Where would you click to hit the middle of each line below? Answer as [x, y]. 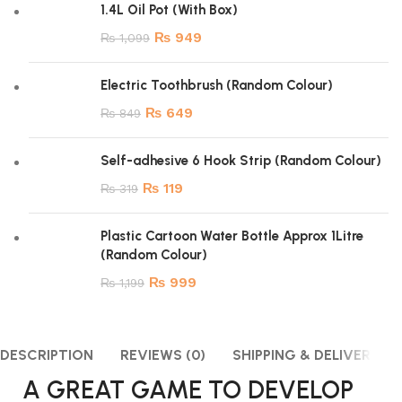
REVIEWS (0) [163, 355]
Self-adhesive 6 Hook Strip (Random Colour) [241, 161]
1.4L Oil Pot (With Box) [169, 10]
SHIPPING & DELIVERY [306, 355]
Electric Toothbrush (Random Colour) [217, 85]
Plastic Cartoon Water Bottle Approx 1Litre [232, 236]
